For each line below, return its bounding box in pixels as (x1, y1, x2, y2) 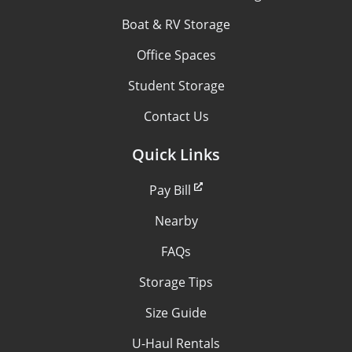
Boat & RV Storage (122, 15, 230, 33)
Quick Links (132, 143, 220, 165)
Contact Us (143, 107, 209, 125)
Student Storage (127, 76, 225, 94)
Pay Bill (148, 181, 191, 200)
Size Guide (145, 304, 207, 322)
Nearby (154, 212, 198, 230)
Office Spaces (136, 46, 216, 64)
